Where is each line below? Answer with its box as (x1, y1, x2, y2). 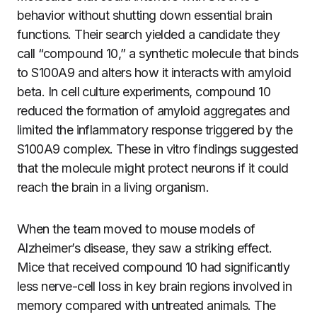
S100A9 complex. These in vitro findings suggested (17, 142, 299, 156)
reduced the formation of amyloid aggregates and (17, 103, 290, 118)
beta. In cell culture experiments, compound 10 (17, 84, 271, 99)
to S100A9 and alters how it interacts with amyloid (17, 65, 291, 80)
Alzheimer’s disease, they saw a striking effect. (17, 241, 272, 255)
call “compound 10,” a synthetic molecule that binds (17, 46, 299, 61)
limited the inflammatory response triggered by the (17, 122, 292, 137)
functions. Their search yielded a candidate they (17, 27, 280, 42)
